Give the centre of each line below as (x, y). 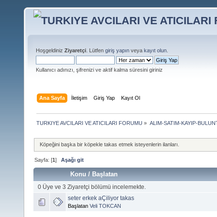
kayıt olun (155, 50)
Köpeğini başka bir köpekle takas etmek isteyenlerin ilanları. (110, 145)
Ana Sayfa (52, 98)
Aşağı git (73, 160)
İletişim (79, 98)
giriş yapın (117, 50)
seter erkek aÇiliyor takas (101, 198)
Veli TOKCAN (105, 206)
